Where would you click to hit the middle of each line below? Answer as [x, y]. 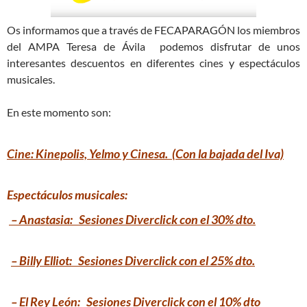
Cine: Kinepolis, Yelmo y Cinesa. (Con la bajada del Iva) [145, 153]
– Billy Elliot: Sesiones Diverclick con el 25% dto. [133, 260]
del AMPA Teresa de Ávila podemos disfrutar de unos [153, 46]
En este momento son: [59, 112]
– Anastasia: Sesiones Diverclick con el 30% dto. [132, 219]
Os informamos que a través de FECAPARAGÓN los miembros [153, 29]
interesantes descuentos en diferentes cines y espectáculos [153, 62]
